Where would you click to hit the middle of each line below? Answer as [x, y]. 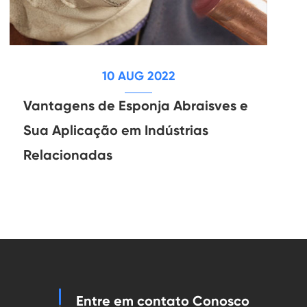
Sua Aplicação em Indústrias [116, 131]
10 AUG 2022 [138, 76]
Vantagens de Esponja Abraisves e [136, 106]
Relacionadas [68, 155]
